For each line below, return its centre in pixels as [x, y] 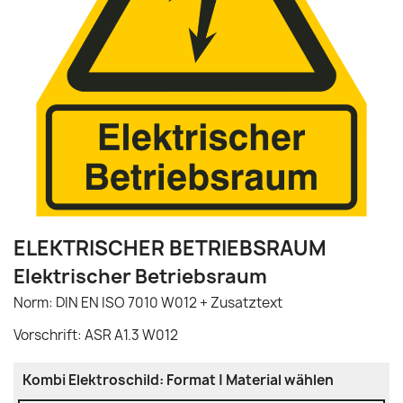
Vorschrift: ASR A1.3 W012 [96, 335]
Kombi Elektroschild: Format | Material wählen [178, 380]
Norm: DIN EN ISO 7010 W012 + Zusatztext [148, 303]
